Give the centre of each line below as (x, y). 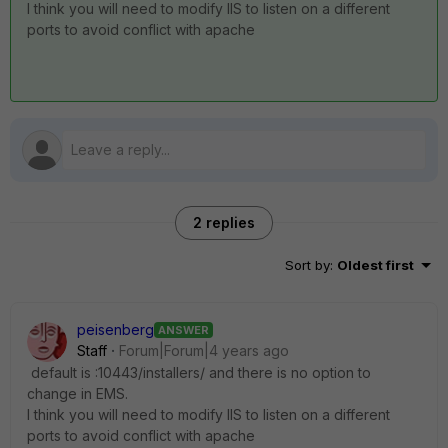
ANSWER (183, 329)
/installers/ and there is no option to (254, 372)
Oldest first (375, 265)
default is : (62, 372)
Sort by (307, 265)
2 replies (224, 222)
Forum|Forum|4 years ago (204, 350)
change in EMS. (79, 393)
